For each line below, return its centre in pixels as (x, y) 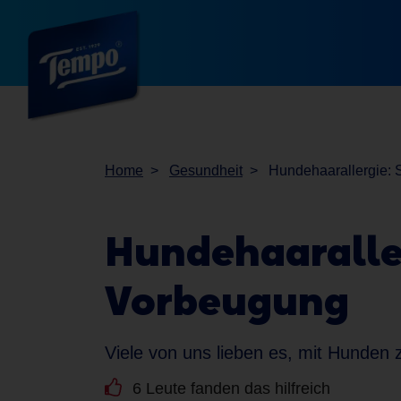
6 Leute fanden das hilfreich (229, 388)
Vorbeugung (227, 300)
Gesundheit (206, 171)
